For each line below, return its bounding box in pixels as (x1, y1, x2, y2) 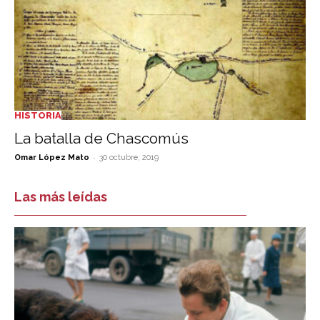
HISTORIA (14, 110, 61, 121)
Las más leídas (14, 189, 107, 205)
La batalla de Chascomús (14, 129, 189, 148)
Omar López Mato (14, 153, 89, 163)
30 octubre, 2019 (99, 153, 159, 163)
